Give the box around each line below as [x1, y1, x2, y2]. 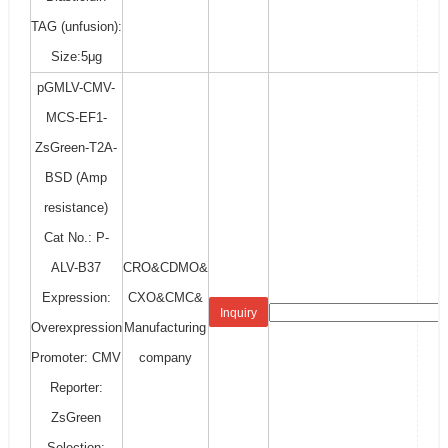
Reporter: [49, 379, 103, 395]
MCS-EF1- [45, 109, 107, 125]
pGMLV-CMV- [37, 79, 116, 95]
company [138, 349, 192, 365]
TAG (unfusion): [30, 18, 122, 34]
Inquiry [219, 306, 257, 321]
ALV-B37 [51, 259, 102, 275]
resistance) [44, 199, 109, 215]
